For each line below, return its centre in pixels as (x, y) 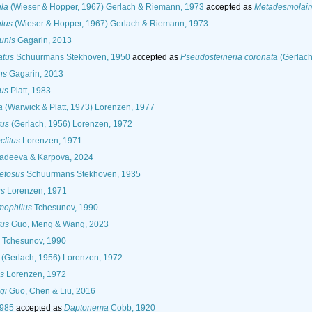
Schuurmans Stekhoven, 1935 (83, 174)
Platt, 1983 (30, 91)
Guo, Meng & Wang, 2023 (59, 225)
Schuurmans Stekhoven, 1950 (72, 57)
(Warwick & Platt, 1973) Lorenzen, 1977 (79, 108)
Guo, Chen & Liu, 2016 (51, 291)
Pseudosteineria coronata (229, 57)
